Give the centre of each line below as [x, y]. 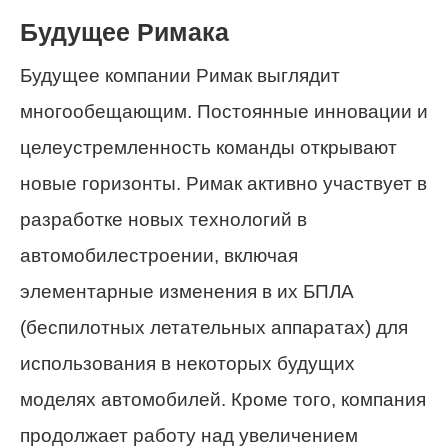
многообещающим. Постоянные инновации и [224, 112]
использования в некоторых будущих [187, 364]
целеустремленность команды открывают [208, 148]
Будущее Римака [124, 33]
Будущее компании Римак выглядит [180, 76]
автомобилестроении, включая [159, 256]
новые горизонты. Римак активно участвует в [223, 184]
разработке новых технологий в [163, 220]
